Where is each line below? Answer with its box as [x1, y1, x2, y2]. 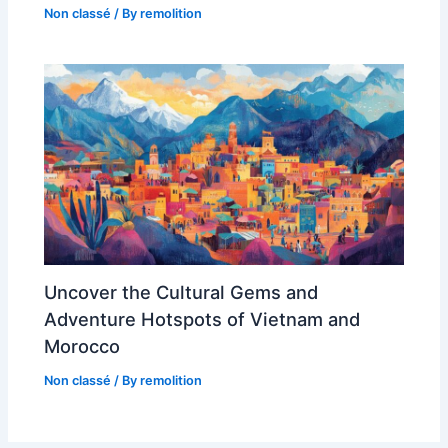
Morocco [44, 335, 121, 358]
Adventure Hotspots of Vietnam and [44, 308, 361, 331]
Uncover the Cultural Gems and [44, 281, 319, 304]
